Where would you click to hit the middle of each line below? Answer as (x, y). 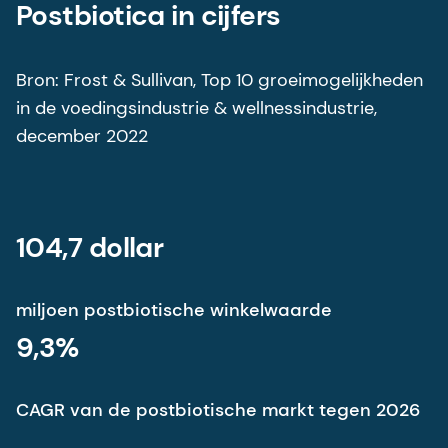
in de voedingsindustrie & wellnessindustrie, (196, 107)
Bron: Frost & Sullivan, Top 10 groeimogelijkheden (219, 79)
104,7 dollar (90, 247)
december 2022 (82, 135)
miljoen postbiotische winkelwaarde (174, 309)
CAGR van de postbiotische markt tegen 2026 (218, 409)
